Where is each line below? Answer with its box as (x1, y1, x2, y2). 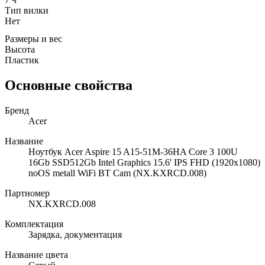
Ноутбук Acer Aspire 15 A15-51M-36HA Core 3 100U (28, 146, 238, 157)
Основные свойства (5, 77, 132, 93)
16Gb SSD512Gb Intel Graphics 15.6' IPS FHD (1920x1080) (28, 157, 260, 167)
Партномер (5, 188, 50, 198)
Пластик (5, 54, 39, 65)
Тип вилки (5, 5, 49, 15)
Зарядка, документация (28, 229, 122, 240)
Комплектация (5, 218, 63, 229)
